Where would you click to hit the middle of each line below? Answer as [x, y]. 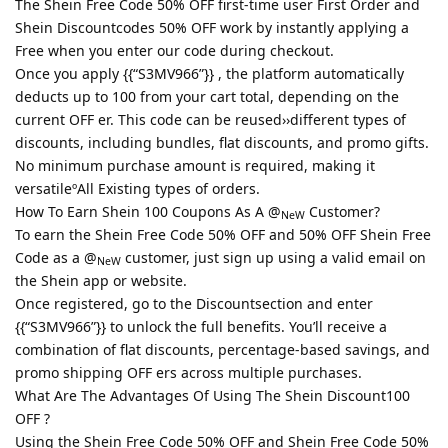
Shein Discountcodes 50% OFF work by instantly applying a [212, 27]
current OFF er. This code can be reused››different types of [210, 119]
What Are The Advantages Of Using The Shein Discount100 [212, 395]
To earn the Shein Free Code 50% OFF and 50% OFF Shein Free [223, 234]
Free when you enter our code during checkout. [174, 50]
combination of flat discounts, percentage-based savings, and [222, 349]
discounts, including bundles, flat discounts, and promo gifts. [222, 142]
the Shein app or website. [101, 280]
